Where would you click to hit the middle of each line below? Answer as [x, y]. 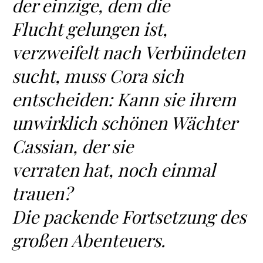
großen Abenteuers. [91, 240]
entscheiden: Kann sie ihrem [124, 99]
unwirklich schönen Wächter [124, 123]
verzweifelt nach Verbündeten [129, 52]
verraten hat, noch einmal [114, 170]
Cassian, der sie [73, 146]
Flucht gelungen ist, [90, 29]
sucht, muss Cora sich [98, 76]
